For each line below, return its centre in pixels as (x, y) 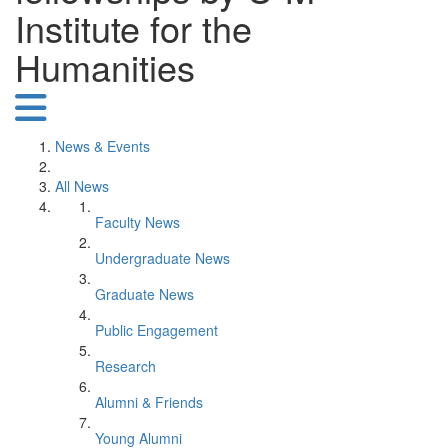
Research (125, 366)
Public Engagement (156, 330)
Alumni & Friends (149, 402)
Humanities (105, 66)
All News (82, 186)
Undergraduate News (162, 258)
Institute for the (133, 27)
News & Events (102, 146)
